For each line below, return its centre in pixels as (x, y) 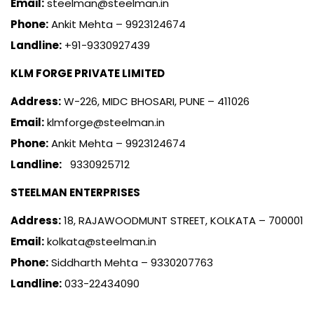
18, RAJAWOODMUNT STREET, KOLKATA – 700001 (182, 220)
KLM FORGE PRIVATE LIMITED (88, 73)
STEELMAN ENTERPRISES (75, 192)
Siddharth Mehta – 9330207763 (131, 262)
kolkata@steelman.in (100, 241)
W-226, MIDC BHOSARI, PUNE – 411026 (155, 101)
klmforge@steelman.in (104, 122)
